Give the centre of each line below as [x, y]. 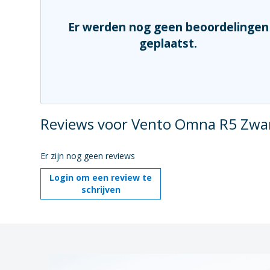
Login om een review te [101, 177]
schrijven [101, 190]
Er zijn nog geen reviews [88, 156]
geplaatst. [168, 43]
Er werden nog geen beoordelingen [168, 27]
